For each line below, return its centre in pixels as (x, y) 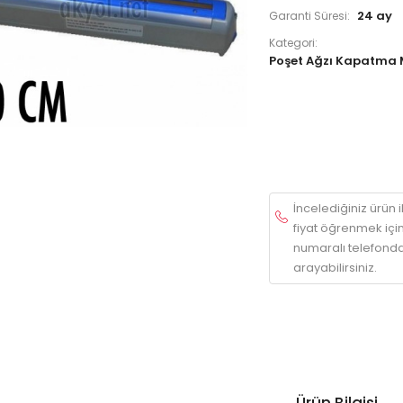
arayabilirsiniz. (335, 267)
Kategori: (293, 43)
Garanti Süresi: (309, 16)
